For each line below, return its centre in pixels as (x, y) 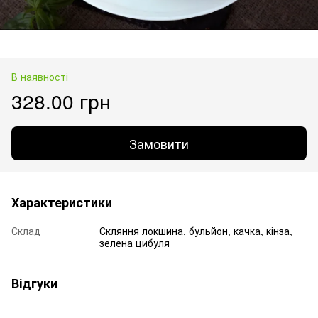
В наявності (40, 76)
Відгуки (34, 283)
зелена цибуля (135, 242)
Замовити (159, 143)
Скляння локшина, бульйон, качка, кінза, (196, 230)
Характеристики (62, 202)
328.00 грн (61, 100)
